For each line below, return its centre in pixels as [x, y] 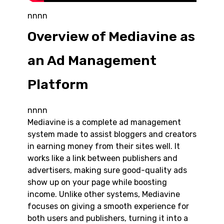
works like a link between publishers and [102, 158]
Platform [58, 85]
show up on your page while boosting [97, 182]
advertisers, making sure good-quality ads [107, 170]
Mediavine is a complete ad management [104, 122]
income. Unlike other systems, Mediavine [104, 194]
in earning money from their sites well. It [104, 146]
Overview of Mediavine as [111, 37]
